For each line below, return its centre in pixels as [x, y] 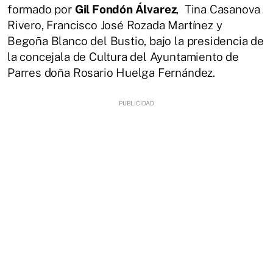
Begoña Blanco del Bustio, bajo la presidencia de [136, 41]
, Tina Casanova [218, 9]
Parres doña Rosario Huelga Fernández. [111, 73]
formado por [41, 9]
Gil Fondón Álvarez [126, 9]
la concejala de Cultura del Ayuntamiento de [123, 57]
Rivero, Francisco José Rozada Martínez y [115, 25]
